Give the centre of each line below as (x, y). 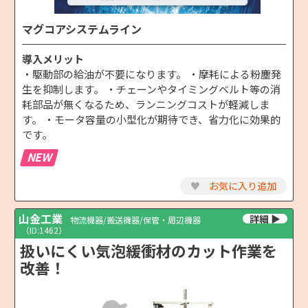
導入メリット (53, 58)
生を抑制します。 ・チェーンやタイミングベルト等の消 (151, 89)
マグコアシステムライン (82, 29)
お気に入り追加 (242, 185)
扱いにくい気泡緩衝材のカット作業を (148, 250)
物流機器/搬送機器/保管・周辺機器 (136, 219)
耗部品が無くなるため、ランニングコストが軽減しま (146, 104)
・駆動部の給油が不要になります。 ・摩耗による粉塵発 (152, 74)
